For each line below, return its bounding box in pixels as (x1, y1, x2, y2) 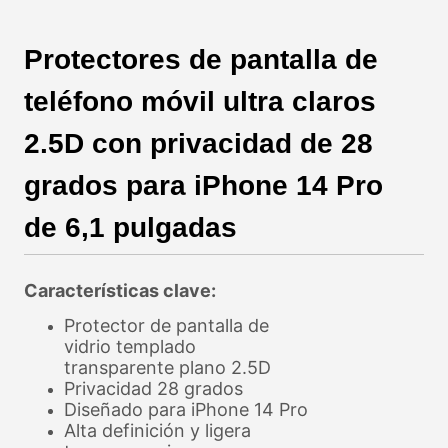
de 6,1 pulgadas (24, 212, 238, 244)
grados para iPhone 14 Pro (24, 170, 384, 202)
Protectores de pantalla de (24, 44, 379, 76)
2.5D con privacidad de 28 (24, 128, 374, 160)
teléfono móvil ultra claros (24, 86, 377, 118)
